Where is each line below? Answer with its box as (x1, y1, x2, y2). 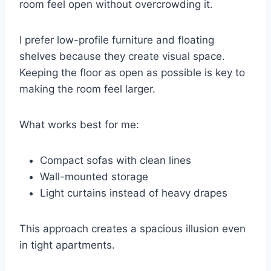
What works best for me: (19, 118, 139, 131)
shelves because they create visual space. (19, 50, 225, 62)
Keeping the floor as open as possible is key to (19, 66, 245, 79)
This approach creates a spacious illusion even (19, 222, 246, 235)
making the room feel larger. (19, 82, 155, 95)
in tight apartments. (19, 238, 115, 251)
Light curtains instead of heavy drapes (40, 186, 227, 199)
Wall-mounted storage (40, 170, 148, 183)
